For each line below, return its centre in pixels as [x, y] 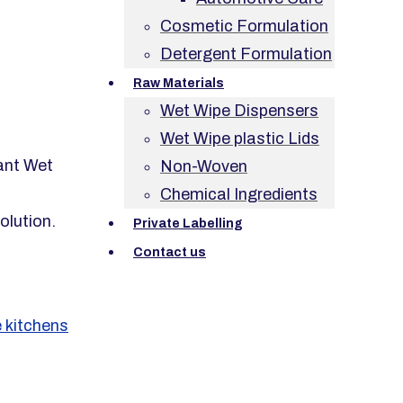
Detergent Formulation [246, 54]
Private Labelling [188, 224]
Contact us [170, 252]
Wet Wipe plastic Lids [240, 139]
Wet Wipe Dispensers [239, 111]
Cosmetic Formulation [244, 26]
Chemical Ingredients [239, 194]
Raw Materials [179, 83]
